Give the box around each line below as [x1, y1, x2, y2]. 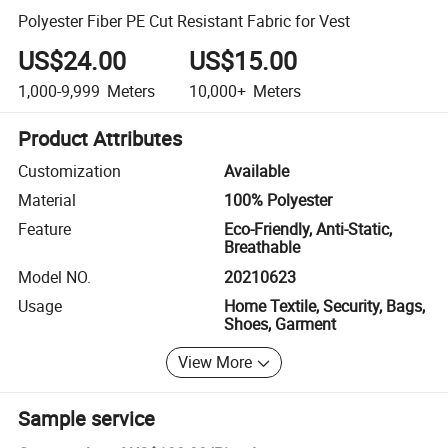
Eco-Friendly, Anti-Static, [224, 218, 392, 241]
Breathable [224, 236, 300, 259]
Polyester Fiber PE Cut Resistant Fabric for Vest [18, 9, 351, 32]
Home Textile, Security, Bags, [224, 295, 425, 318]
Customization [18, 159, 122, 182]
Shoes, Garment [224, 313, 336, 336]
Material [18, 189, 77, 212]
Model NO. [18, 265, 92, 288]
